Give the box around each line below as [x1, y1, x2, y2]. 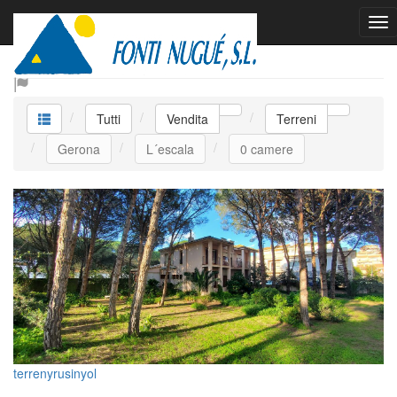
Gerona [58, 140, 100, 158]
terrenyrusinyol [13, 364, 97, 383]
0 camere [240, 140, 293, 158]
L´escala [146, 140, 194, 158]
